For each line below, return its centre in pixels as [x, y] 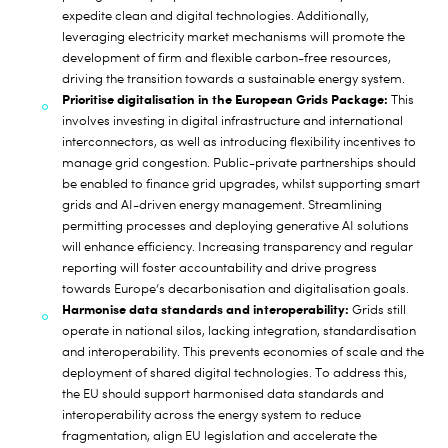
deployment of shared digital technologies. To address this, [235, 372]
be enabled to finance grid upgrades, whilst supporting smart [241, 183]
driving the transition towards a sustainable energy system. [234, 78]
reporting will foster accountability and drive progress [220, 267]
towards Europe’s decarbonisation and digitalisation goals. [236, 288]
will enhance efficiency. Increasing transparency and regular [238, 246]
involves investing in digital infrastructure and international [233, 120]
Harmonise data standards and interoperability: [206, 309]
